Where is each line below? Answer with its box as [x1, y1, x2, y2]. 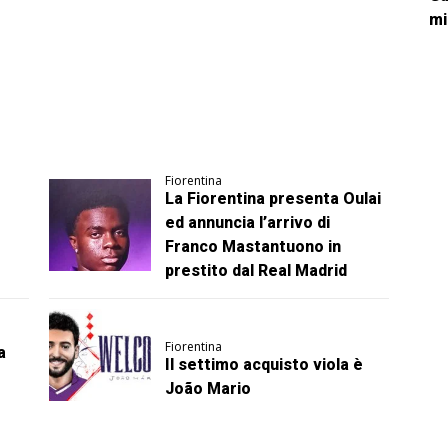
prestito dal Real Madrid [165, 261, 348, 281]
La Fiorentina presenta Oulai [165, 189, 382, 209]
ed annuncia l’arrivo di [165, 213, 331, 233]
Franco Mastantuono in [165, 237, 342, 257]
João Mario [165, 379, 252, 399]
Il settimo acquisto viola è [165, 355, 364, 375]
